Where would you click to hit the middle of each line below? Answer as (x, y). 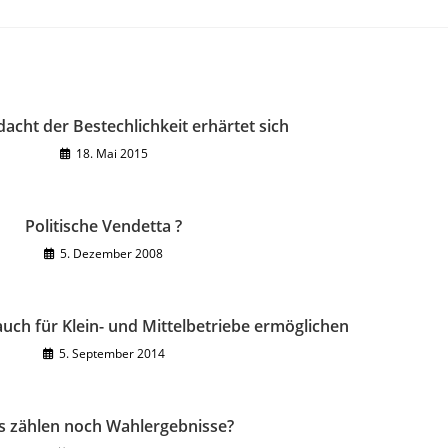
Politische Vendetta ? (103, 226)
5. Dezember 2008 (111, 253)
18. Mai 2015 (111, 153)
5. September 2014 (111, 353)
